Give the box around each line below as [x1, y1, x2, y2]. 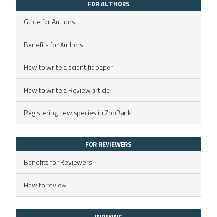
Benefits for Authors [24, 39, 84, 49]
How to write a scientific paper [24, 62, 113, 72]
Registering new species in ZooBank [24, 107, 132, 118]
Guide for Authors [24, 16, 76, 27]
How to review [24, 179, 67, 190]
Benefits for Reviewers [24, 156, 93, 167]
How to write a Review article [24, 84, 110, 95]
